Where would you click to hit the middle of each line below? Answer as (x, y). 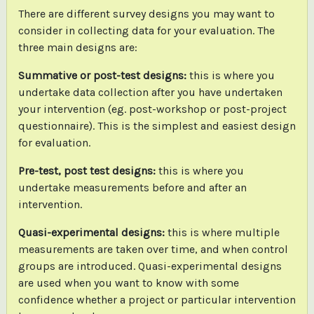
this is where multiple (222, 232)
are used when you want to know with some (128, 282)
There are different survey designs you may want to (146, 13)
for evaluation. (54, 142)
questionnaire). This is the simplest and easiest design (157, 125)
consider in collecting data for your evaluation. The (146, 30)
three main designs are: (77, 47)
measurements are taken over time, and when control (153, 249)
